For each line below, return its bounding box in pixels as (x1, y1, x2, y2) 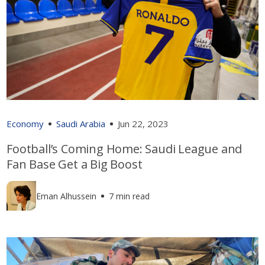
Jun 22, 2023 (118, 118, 169, 130)
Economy (7, 118, 44, 130)
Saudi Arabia (56, 118, 106, 130)
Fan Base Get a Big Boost (7, 156, 143, 173)
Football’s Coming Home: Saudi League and (7, 141, 243, 157)
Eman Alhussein (36, 190, 97, 202)
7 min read (109, 190, 150, 202)
